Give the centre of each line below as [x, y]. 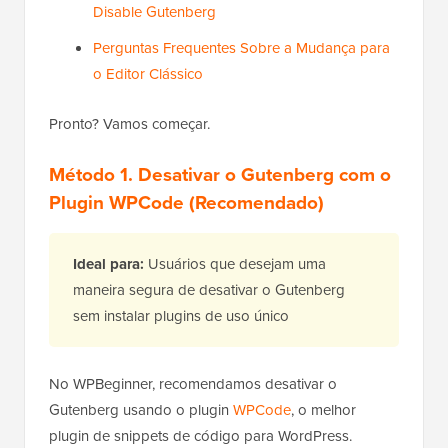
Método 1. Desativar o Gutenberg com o [220, 175]
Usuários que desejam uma [235, 264]
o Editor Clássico [148, 74]
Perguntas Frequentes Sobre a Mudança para [241, 48]
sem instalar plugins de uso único [181, 316]
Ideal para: [108, 264]
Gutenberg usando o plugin [141, 410]
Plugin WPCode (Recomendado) [186, 203]
